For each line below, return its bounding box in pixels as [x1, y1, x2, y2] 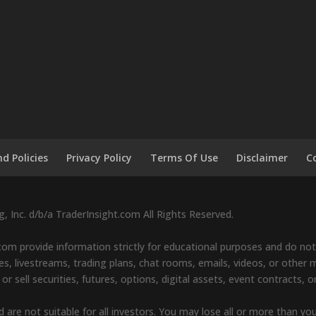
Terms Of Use [150, 150, 219, 164]
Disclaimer [236, 150, 288, 164]
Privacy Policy [66, 150, 133, 164]
